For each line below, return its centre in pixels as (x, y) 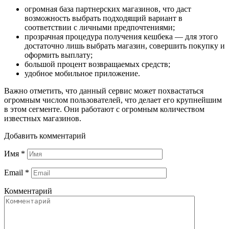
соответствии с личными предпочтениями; (100, 28)
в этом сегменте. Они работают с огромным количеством (104, 109)
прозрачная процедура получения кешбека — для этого (121, 37)
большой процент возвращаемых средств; (97, 64)
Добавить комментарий (45, 136)
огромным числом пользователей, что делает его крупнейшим (113, 100)
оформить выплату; (59, 55)
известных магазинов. (43, 119)
